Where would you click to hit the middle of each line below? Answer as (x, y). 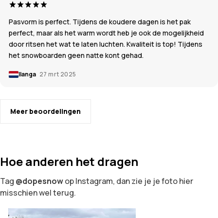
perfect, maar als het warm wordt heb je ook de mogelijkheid (106, 33)
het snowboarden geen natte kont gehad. (76, 55)
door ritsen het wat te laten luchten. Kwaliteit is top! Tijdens (106, 44)
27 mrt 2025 (58, 74)
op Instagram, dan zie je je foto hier (128, 181)
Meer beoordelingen (45, 111)
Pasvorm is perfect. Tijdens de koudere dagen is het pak (100, 21)
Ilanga (28, 74)
